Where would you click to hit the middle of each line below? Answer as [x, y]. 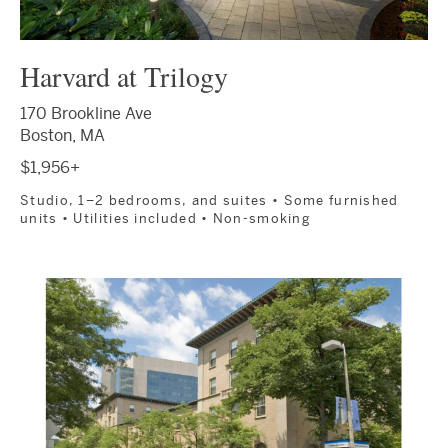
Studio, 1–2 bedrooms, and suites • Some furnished [209, 200]
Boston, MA [62, 135]
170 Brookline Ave [86, 113]
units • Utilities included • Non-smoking [165, 218]
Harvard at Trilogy [124, 75]
